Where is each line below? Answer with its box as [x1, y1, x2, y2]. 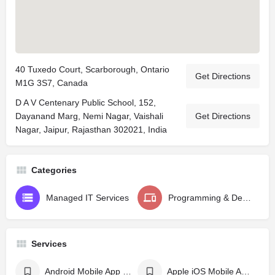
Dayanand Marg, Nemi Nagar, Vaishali [15, 111, 163, 121]
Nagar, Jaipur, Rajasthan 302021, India [15, 125, 167, 134]
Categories [31, 165, 77, 175]
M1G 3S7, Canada [15, 78, 88, 88]
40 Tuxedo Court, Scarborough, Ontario [15, 64, 169, 74]
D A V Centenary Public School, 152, [15, 98, 156, 107]
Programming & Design [242, 193, 251, 203]
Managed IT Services [46, 193, 129, 203]
